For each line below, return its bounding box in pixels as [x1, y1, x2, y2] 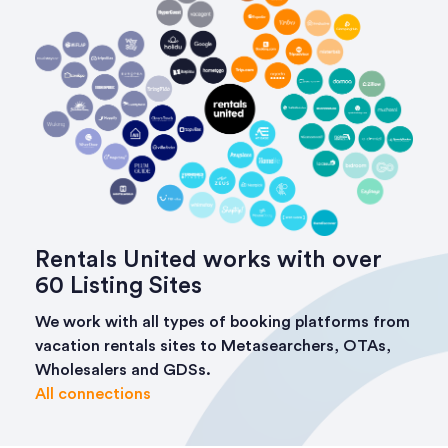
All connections [35, 386, 151, 403]
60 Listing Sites [35, 274, 202, 299]
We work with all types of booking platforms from [35, 314, 410, 331]
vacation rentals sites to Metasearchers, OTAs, [35, 338, 391, 355]
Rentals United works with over [35, 248, 382, 273]
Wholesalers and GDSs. [35, 362, 211, 379]
